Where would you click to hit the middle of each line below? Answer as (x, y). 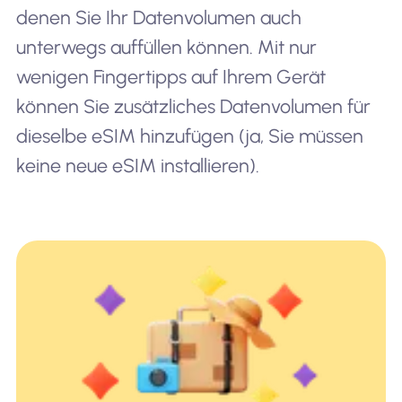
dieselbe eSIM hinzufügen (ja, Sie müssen (189, 135)
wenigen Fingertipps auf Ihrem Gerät (170, 76)
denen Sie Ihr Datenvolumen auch (158, 17)
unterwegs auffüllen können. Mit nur (166, 47)
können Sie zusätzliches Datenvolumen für (193, 106)
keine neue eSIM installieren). (137, 165)
